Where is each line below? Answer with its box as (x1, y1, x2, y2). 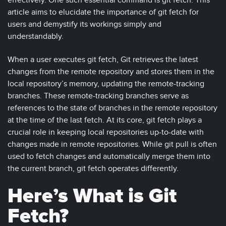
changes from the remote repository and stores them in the (8, 67, 214, 77)
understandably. (8, 32, 66, 41)
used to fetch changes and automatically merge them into (8, 152, 210, 161)
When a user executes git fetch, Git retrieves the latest (8, 55, 198, 65)
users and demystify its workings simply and (8, 20, 161, 29)
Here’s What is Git (8, 184, 177, 209)
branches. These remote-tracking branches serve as (8, 91, 189, 101)
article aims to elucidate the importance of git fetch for (8, 8, 199, 17)
